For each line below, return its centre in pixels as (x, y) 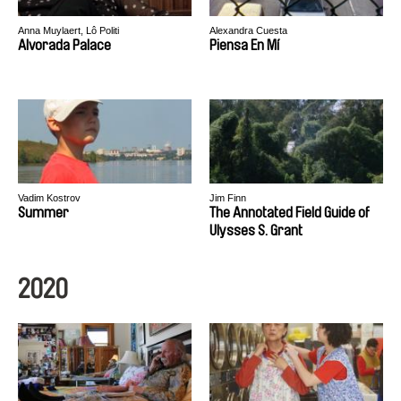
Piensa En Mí (244, 45)
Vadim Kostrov (49, 198)
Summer (43, 213)
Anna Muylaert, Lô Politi (68, 30)
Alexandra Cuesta (248, 30)
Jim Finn (228, 198)
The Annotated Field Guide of (290, 213)
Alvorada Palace (64, 45)
